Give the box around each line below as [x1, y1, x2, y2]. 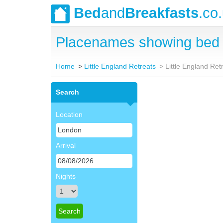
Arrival [56, 141, 76, 149]
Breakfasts [125, 5, 199, 21]
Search [56, 88, 79, 96]
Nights [56, 172, 76, 180]
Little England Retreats [84, 62, 156, 70]
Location [56, 111, 83, 118]
